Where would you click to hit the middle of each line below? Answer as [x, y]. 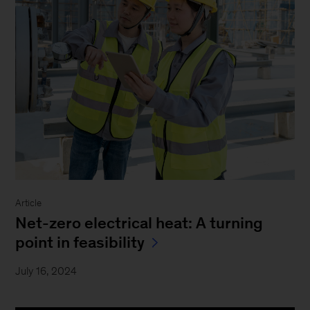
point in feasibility [80, 243]
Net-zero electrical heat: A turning [139, 223]
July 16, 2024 [46, 271]
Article [29, 203]
